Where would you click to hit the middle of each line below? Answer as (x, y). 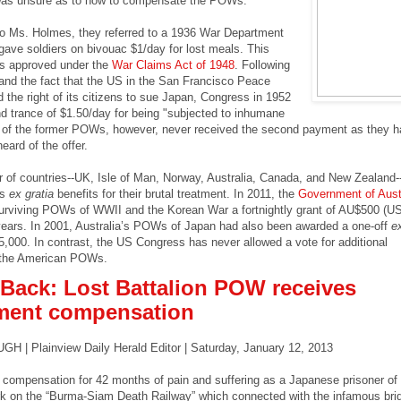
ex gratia (31, 194)
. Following (262, 65)
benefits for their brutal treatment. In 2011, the (175, 194)
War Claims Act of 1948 (173, 65)
